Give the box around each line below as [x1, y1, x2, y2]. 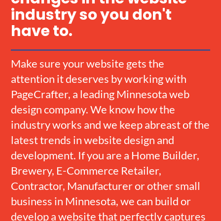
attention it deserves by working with [11, 72, 187, 85]
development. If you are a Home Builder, [11, 148, 200, 162]
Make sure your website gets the [11, 56, 165, 70]
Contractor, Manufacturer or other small [11, 179, 201, 192]
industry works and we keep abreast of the [11, 117, 210, 131]
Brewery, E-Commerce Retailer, [11, 163, 162, 177]
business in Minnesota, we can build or [11, 194, 191, 208]
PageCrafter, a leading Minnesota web [11, 87, 190, 101]
